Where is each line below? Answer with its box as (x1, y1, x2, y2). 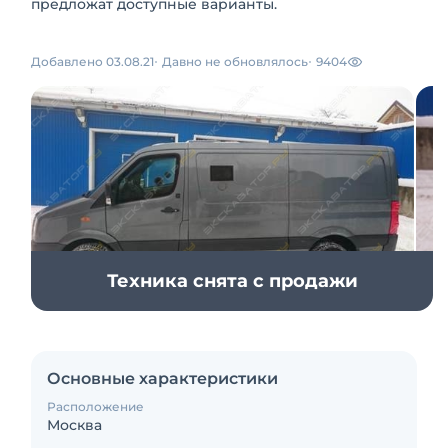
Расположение (47, 399, 144, 414)
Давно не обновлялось (162, 54, 308, 69)
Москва (47, 416, 102, 434)
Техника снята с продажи (106, 270, 358, 292)
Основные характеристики (47, 369, 278, 388)
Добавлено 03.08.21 (31, 54, 154, 69)
